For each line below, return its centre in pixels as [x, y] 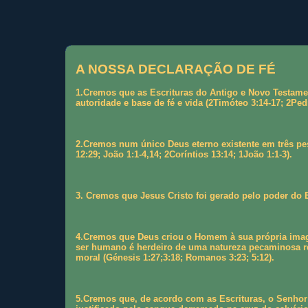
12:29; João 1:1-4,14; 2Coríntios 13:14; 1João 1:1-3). [184, 155]
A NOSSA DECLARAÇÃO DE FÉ [175, 69]
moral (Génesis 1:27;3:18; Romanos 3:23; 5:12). [175, 258]
